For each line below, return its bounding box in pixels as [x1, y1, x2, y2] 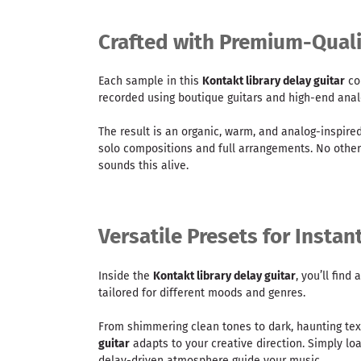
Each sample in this [98, 74, 202, 89]
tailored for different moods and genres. [98, 285, 305, 300]
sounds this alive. [98, 159, 189, 173]
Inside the [98, 268, 153, 283]
